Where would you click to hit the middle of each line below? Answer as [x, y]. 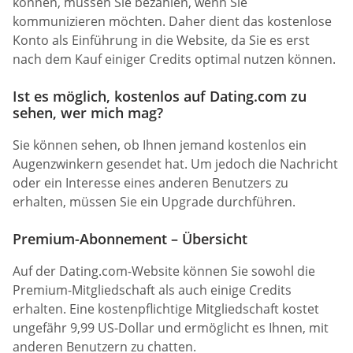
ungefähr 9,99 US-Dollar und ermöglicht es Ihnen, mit [171, 328]
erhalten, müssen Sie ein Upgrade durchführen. [154, 201]
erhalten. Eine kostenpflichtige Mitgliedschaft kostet [166, 309]
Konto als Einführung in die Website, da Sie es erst [161, 40]
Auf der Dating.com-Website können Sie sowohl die [164, 271]
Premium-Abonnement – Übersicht [130, 239]
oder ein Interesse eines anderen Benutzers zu [150, 182]
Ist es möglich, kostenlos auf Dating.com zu [160, 96]
